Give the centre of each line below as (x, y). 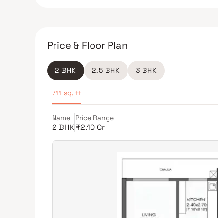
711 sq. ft (67, 93)
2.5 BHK (106, 70)
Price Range (95, 118)
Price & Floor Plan (87, 45)
